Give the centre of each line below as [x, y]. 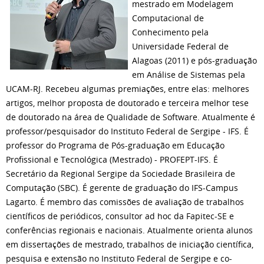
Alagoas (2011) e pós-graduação [194, 60]
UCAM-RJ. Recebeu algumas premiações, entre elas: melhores [128, 89]
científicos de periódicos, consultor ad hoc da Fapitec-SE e [120, 216]
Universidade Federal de [180, 46]
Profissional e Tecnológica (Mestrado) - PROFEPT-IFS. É [112, 159]
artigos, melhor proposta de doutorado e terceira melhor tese [127, 103]
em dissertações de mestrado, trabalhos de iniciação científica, [130, 244]
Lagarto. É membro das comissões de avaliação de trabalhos [125, 202]
